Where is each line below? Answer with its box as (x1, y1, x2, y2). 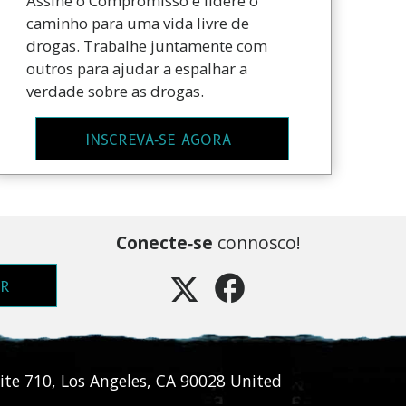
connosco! (212, 230, 301, 256)
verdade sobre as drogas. (25, 81, 204, 102)
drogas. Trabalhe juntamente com (25, 35, 267, 57)
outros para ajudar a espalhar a (25, 58, 247, 80)
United (230, 370, 283, 392)
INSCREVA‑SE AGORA (85, 130, 232, 149)
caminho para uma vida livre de (25, 13, 249, 34)
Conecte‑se (115, 230, 213, 256)
